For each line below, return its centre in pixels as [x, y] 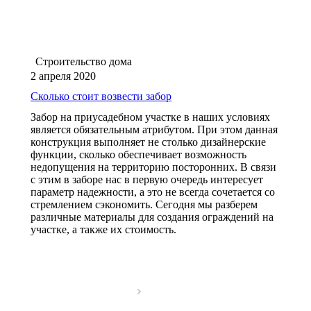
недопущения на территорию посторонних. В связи [153, 167]
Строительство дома [84, 61]
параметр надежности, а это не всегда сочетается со [153, 192]
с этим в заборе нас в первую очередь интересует [147, 179]
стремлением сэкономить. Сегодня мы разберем [144, 204]
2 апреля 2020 [63, 76]
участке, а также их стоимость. [103, 229]
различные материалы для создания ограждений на [152, 217]
